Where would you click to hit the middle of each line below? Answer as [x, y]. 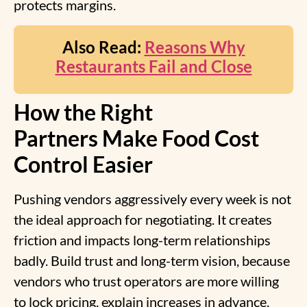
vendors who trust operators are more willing [146, 281]
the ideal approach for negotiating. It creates [143, 219]
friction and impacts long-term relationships [142, 240]
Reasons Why [195, 47]
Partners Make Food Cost [136, 138]
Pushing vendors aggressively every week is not [152, 198]
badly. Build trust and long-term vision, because [152, 260]
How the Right [83, 112]
